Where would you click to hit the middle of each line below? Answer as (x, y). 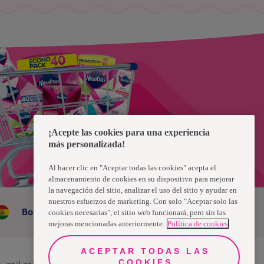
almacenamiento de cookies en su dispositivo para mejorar (141, 179)
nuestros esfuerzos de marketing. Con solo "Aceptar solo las (143, 201)
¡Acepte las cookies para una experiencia (129, 132)
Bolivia (35, 212)
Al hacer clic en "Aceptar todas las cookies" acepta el (132, 167)
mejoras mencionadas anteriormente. (106, 223)
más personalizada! (87, 144)
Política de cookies (198, 223)
